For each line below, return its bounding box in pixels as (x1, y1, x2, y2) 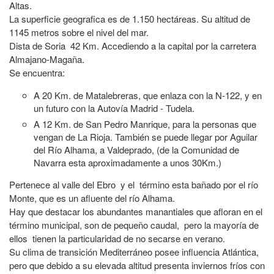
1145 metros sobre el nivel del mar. (9, 26, 149, 39)
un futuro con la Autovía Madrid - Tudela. (34, 102, 197, 114)
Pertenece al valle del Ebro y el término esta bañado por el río (9, 178, 258, 191)
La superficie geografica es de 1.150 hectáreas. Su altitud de (9, 12, 250, 25)
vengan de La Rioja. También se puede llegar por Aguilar (34, 130, 257, 143)
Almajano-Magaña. (9, 53, 84, 65)
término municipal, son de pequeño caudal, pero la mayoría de (9, 218, 259, 231)
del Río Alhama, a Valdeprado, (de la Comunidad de (34, 143, 239, 156)
